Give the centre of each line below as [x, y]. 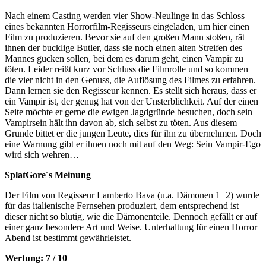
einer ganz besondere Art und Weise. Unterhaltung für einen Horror [131, 227]
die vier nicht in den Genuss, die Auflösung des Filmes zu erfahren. [130, 80]
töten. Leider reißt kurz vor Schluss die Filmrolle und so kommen [126, 69]
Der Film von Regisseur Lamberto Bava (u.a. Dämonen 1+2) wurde [132, 195]
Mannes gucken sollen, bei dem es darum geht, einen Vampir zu [124, 58]
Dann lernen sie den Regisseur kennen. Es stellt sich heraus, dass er [131, 90]
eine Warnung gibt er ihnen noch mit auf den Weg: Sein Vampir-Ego [133, 144]
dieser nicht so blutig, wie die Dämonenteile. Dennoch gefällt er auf [131, 216]
